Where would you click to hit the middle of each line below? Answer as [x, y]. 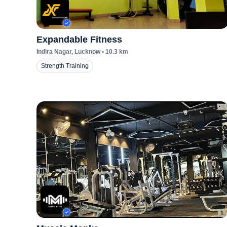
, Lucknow [86, 52]
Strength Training [65, 66]
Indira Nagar [54, 52]
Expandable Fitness [79, 40]
